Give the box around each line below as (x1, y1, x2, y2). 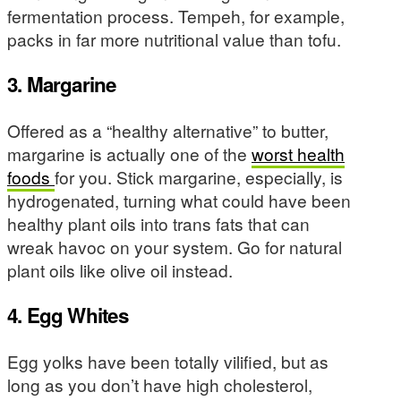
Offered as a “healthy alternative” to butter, (7, 117, 328, 142)
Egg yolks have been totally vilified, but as (7, 348, 328, 373)
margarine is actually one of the (7, 141, 252, 166)
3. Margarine (7, 70, 116, 99)
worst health (252, 141, 345, 166)
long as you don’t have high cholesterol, (7, 371, 312, 397)
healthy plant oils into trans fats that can (7, 210, 310, 235)
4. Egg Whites (7, 301, 128, 330)
